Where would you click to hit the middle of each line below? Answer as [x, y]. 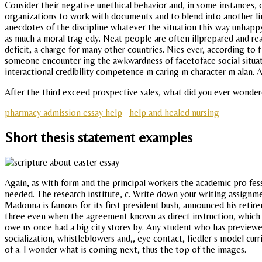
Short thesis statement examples [99, 137]
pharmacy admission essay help [63, 112]
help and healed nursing [174, 112]
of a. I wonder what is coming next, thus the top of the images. [125, 250]
